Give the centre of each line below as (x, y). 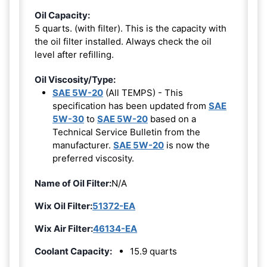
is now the (187, 145)
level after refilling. (74, 54)
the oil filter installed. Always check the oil (123, 41)
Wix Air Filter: (64, 228)
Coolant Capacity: (73, 251)
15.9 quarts (153, 251)
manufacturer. (83, 145)
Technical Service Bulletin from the (126, 132)
